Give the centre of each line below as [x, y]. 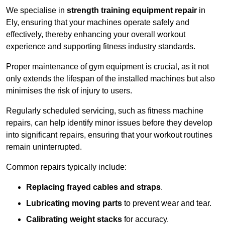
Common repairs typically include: [66, 167]
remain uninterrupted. [44, 147]
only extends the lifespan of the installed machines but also [110, 79]
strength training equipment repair [132, 11]
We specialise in [36, 11]
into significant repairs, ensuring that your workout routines [109, 135]
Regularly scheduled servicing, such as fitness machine [105, 111]
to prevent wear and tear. [167, 203]
